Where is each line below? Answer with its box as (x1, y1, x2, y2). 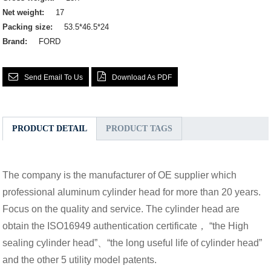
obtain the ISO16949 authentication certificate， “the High (2, 221, 249, 232)
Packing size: (2, 22, 56, 32)
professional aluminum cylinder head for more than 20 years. (2, 187, 261, 198)
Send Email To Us (24, 73, 83, 82)
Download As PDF (112, 73, 172, 82)
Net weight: (2, 8, 47, 18)
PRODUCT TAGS (106, 124, 173, 134)
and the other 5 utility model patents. (2, 255, 157, 266)
